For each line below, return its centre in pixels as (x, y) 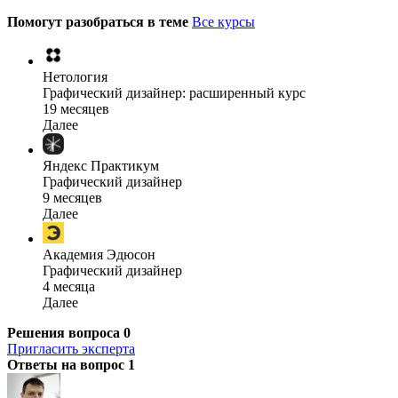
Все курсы (223, 22)
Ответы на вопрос (68, 365)
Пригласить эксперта (71, 349)
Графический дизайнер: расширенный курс (174, 93)
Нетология (75, 77)
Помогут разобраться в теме (99, 22)
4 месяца (69, 287)
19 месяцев (76, 109)
